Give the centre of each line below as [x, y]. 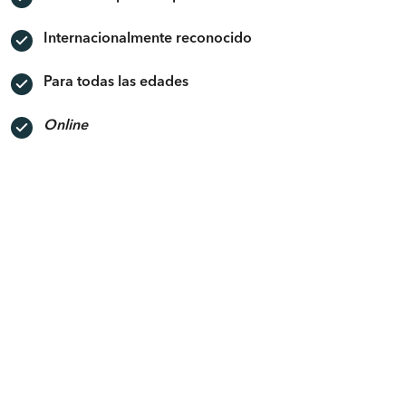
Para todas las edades [116, 82]
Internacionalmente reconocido [148, 39]
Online [66, 126]
